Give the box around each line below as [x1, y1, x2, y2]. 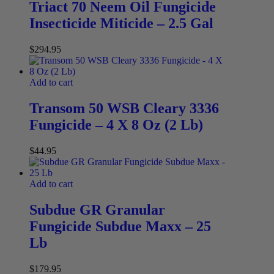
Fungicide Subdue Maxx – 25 [29, 218, 211, 234]
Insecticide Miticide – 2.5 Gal [29, 15, 213, 32]
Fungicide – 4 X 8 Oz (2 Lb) [29, 116, 203, 133]
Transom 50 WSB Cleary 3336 [29, 100, 219, 116]
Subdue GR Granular [29, 201, 165, 218]
